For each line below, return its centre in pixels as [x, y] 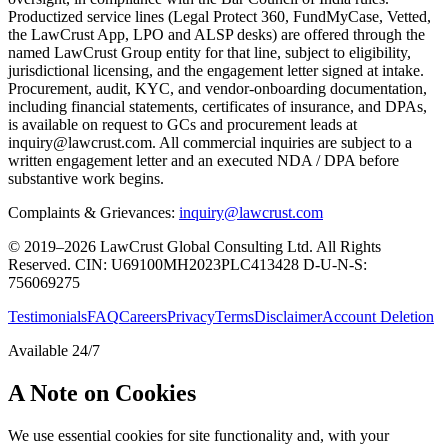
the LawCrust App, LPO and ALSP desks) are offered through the [216, 34]
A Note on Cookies [102, 392]
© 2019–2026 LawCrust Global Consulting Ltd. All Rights [194, 246]
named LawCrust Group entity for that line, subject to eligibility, [209, 52]
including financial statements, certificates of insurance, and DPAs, [217, 106]
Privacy [191, 316]
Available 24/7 [54, 350]
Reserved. [41, 264]
